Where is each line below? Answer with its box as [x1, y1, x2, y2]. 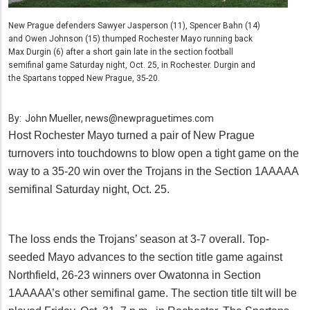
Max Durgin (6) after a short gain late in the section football [8, 47, 233, 57]
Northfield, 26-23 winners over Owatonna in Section [8, 269, 261, 282]
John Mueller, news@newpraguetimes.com [25, 113, 214, 125]
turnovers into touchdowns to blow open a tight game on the [8, 147, 299, 160]
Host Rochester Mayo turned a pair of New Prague [8, 129, 255, 142]
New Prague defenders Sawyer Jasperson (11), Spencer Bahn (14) [8, 21, 260, 31]
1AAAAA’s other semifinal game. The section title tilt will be [8, 287, 297, 300]
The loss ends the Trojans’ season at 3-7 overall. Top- [8, 233, 269, 246]
